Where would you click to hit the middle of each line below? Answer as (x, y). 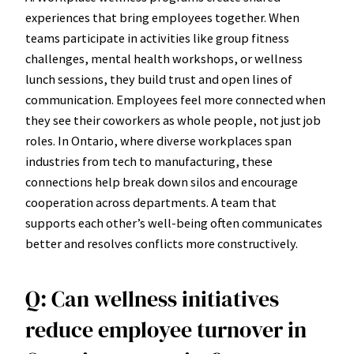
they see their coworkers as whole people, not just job (173, 121)
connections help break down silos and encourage (162, 182)
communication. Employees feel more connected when (175, 100)
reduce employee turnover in (166, 329)
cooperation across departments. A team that (151, 203)
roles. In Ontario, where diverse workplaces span (158, 141)
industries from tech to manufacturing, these (149, 162)
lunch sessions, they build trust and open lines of (159, 79)
